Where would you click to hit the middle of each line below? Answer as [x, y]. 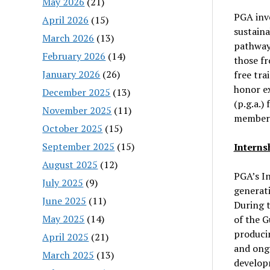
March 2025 [68, 255]
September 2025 [79, 146]
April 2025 [66, 237]
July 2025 [63, 182]
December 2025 [77, 92]
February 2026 [74, 56]
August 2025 [70, 164]
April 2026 [66, 20]
